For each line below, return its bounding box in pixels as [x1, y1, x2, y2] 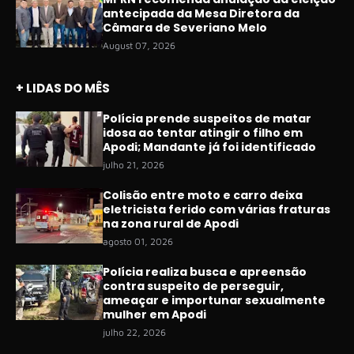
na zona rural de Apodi [103, 216, 239, 232]
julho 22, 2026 [103, 326, 166, 339]
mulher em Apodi [103, 307, 206, 323]
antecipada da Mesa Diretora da [103, 6, 299, 22]
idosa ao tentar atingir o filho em [103, 125, 303, 141]
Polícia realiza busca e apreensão [103, 264, 307, 281]
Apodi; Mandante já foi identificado [103, 139, 316, 156]
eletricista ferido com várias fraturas [103, 201, 330, 218]
